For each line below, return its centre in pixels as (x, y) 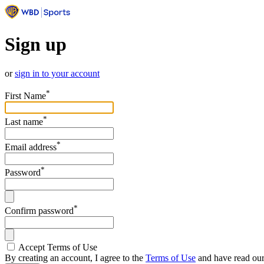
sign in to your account (57, 73)
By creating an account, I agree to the (75, 258)
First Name (25, 96)
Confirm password (39, 210)
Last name (24, 121)
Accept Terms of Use (58, 247)
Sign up (36, 44)
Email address (31, 147)
